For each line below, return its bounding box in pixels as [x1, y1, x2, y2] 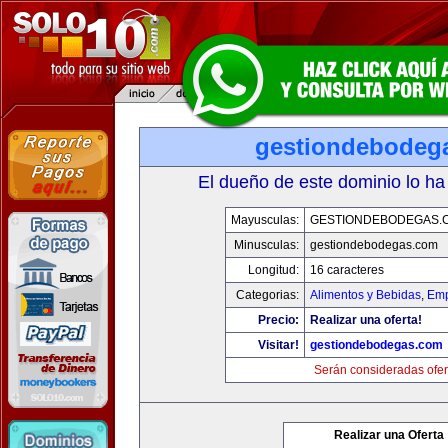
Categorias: [235, 288, 299, 302]
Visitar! [257, 338, 299, 352]
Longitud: [247, 263, 299, 277]
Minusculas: [233, 238, 299, 252]
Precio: [257, 313, 299, 327]
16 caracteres [309, 263, 384, 277]
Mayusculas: [230, 213, 299, 227]
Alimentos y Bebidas [309, 288, 421, 302]
